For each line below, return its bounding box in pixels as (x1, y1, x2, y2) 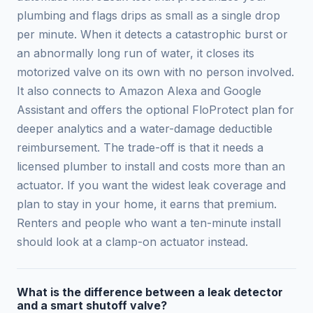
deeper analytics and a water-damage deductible (17, 122, 272, 136)
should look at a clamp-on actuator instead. (17, 235, 248, 249)
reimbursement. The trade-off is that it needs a (17, 140, 263, 155)
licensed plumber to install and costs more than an (17, 159, 285, 174)
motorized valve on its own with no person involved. (17, 65, 294, 80)
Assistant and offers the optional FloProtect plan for (17, 103, 294, 117)
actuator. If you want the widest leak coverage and (17, 178, 286, 193)
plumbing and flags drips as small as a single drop (17, 8, 280, 23)
